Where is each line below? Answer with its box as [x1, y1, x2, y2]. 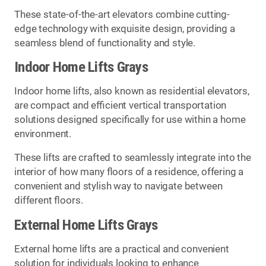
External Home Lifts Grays [14, 216, 158, 233]
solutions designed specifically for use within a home [14, 113, 246, 125]
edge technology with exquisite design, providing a [14, 23, 235, 34]
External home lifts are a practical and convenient [14, 243, 229, 255]
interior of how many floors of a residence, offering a [14, 166, 244, 178]
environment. [14, 128, 72, 140]
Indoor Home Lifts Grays [14, 58, 148, 76]
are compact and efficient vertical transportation [14, 99, 227, 111]
